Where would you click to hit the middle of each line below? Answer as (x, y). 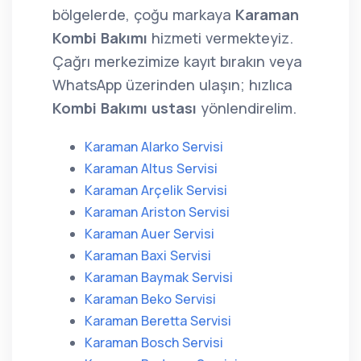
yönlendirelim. (247, 108)
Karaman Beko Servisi (150, 299)
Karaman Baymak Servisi (159, 277)
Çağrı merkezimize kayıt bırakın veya (177, 61)
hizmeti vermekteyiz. (220, 38)
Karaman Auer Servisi (149, 234)
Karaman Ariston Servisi (157, 212)
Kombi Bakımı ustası (124, 108)
